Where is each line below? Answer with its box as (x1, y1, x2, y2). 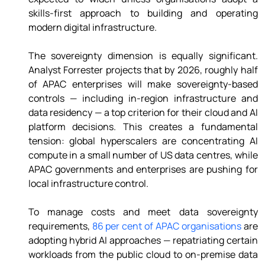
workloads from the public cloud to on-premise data (28, 248, 258, 261)
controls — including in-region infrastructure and (28, 92, 258, 105)
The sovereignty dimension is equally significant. (28, 49, 258, 63)
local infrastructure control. (28, 177, 150, 190)
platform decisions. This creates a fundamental (28, 120, 258, 134)
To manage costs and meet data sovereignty (28, 205, 258, 219)
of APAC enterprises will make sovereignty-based (28, 77, 258, 91)
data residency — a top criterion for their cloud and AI (28, 106, 258, 119)
